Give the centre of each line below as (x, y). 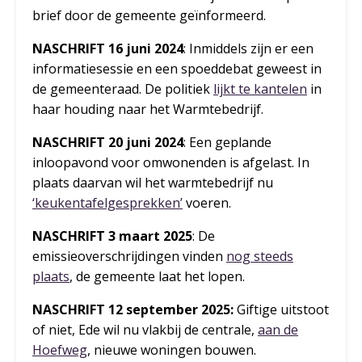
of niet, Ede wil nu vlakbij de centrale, (145, 330)
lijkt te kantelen (260, 89)
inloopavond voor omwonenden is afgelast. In (171, 163)
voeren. (207, 203)
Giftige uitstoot (281, 310)
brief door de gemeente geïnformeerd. (149, 16)
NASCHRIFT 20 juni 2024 (108, 143)
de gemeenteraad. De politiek (123, 89)
